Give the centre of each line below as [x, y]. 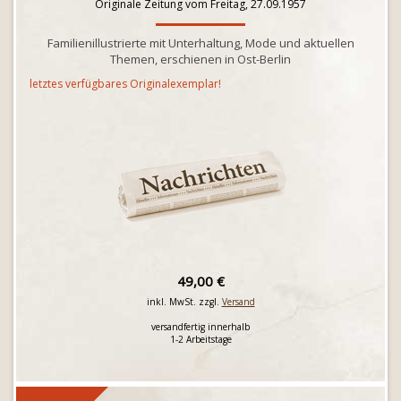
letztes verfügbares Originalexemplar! [125, 84]
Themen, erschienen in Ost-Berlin [200, 59]
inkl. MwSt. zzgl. [184, 302]
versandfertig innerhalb [200, 327]
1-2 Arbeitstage [200, 339]
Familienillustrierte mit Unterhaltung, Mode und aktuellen [200, 43]
